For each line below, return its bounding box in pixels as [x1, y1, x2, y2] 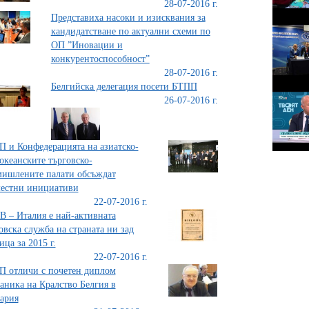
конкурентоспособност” [50, 54, 150, 64]
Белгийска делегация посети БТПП [50, 81, 197, 92]
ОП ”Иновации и [50, 40, 123, 50]
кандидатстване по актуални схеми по [50, 26, 210, 37]
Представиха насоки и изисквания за [50, 12, 206, 23]
